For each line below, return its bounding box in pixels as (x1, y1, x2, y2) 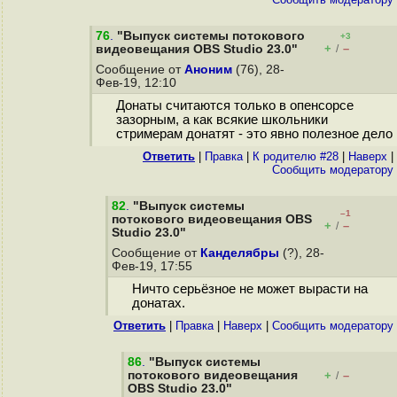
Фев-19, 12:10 (96, 76, 180, 90)
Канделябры (200, 246, 279, 260)
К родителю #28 (253, 150, 339, 163)
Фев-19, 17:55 (112, 260, 196, 273)
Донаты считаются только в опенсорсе (115, 98, 354, 113)
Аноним (184, 63, 232, 76)
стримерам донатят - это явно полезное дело (115, 127, 393, 142)
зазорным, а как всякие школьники (115, 113, 328, 128)
